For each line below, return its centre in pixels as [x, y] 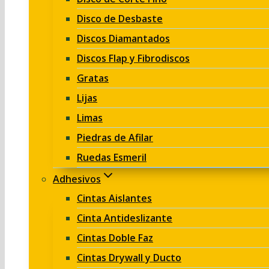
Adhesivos [77, 179]
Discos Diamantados [123, 38]
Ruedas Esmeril [112, 157]
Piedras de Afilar [115, 138]
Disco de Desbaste [120, 19]
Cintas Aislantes [114, 198]
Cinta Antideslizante [125, 218]
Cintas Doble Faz [115, 238]
